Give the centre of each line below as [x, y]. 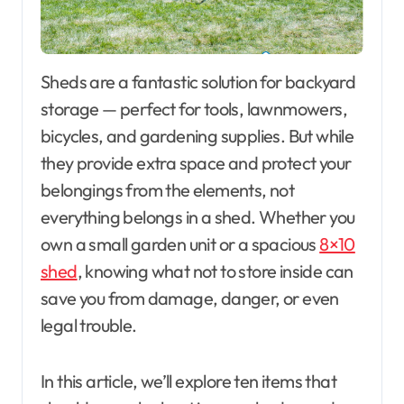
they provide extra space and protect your [196, 162]
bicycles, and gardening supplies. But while [197, 135]
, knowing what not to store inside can [215, 271]
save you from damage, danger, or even [190, 298]
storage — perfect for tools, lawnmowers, [194, 108]
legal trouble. [89, 325]
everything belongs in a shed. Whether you [198, 216]
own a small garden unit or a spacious [180, 243]
